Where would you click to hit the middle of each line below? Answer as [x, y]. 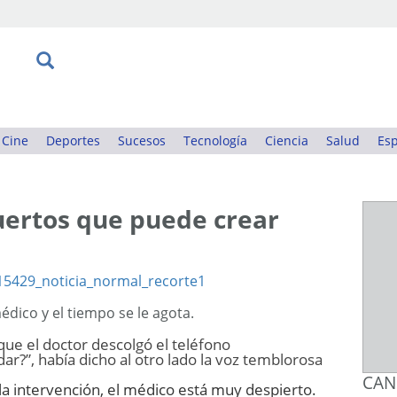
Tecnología [215, 140]
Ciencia [287, 140]
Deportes [73, 140]
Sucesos [142, 140]
